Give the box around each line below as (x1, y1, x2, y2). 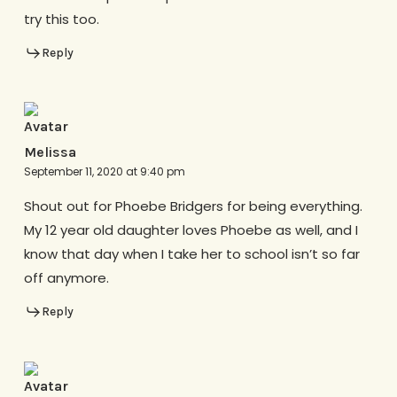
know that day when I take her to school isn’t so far (23, 245, 360, 264)
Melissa (23, 144, 76, 161)
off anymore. (23, 269, 109, 288)
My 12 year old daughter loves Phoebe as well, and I (23, 221, 358, 240)
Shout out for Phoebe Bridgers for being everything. (23, 197, 362, 216)
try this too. (23, 9, 99, 28)
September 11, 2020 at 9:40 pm (23, 164, 185, 180)
